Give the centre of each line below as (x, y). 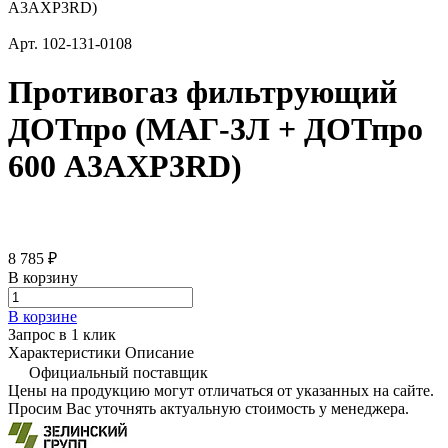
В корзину (43, 277)
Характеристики (64, 352)
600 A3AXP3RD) (125, 166)
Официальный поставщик (118, 372)
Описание (159, 352)
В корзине (42, 316)
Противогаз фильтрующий (202, 92)
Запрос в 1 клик (62, 334)
